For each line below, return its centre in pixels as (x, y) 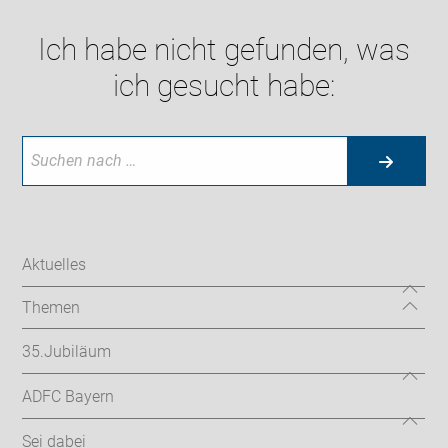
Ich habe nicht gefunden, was (224, 50)
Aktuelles (54, 264)
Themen (51, 308)
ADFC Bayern (68, 396)
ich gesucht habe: (224, 86)
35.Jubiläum (67, 351)
